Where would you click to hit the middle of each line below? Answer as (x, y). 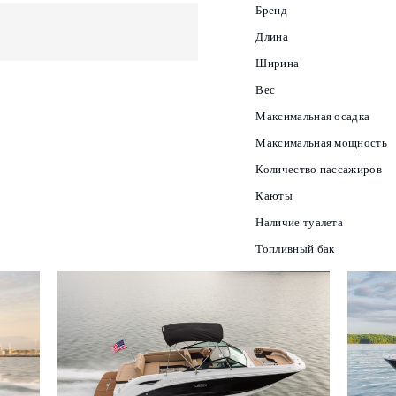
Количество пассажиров (319, 169)
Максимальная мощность (322, 143)
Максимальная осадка (313, 116)
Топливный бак (295, 249)
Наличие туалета (300, 222)
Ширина (278, 63)
